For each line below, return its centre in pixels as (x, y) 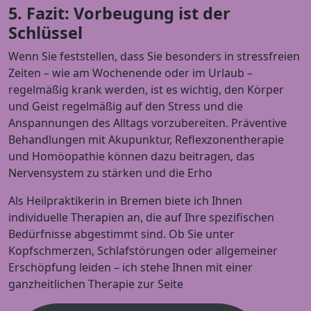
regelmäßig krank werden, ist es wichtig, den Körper (146, 89)
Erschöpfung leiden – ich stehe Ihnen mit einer (131, 267)
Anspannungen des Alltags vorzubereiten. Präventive (148, 123)
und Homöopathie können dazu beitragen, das (132, 156)
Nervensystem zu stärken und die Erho (110, 173)
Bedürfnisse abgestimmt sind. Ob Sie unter (121, 234)
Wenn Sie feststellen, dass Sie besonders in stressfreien (154, 56)
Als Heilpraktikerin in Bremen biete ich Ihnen (125, 200)
